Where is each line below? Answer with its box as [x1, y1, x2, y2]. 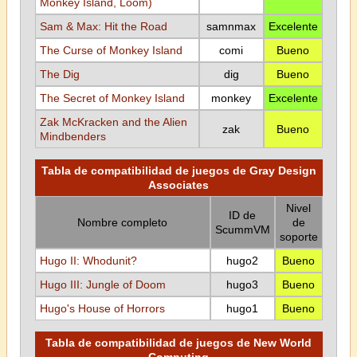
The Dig [39, 68, 80, 80]
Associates [148, 178, 209, 191]
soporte [279, 230, 318, 243]
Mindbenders [39, 130, 106, 143]
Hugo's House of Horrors [39, 302, 165, 315]
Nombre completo [77, 216, 167, 229]
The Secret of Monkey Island [39, 92, 185, 104]
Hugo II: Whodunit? [39, 254, 137, 267]
